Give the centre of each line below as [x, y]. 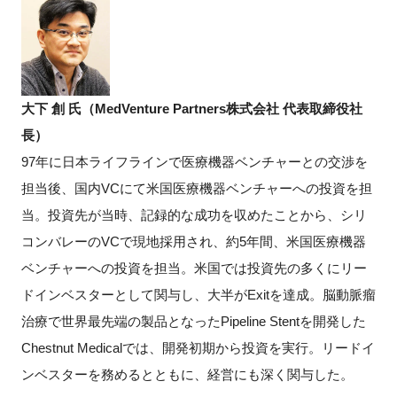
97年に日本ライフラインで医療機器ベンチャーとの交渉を [194, 161]
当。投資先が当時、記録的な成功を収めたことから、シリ [194, 214]
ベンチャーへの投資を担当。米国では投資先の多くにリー [194, 268]
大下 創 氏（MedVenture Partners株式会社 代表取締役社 [191, 108]
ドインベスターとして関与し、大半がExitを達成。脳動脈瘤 [198, 294]
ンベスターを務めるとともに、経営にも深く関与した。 [187, 374]
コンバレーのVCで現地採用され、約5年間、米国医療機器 [193, 241]
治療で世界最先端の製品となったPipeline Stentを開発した [193, 321]
